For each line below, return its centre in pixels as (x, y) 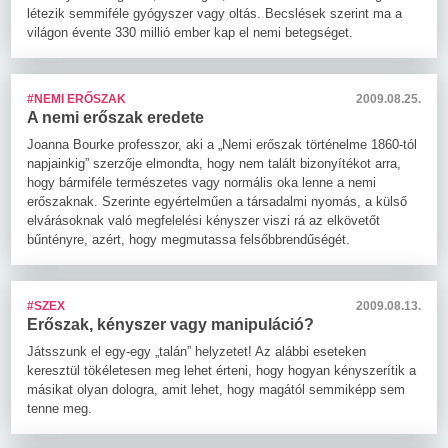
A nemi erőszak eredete (115, 117)
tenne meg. (59, 408)
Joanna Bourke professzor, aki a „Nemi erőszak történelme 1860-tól (222, 144)
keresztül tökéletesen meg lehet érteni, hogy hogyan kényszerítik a (221, 370)
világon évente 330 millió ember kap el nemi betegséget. (190, 32)
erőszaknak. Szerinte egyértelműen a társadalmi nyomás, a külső (217, 201)
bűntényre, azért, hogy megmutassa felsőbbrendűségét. (188, 239)
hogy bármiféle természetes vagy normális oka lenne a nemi (201, 182)
